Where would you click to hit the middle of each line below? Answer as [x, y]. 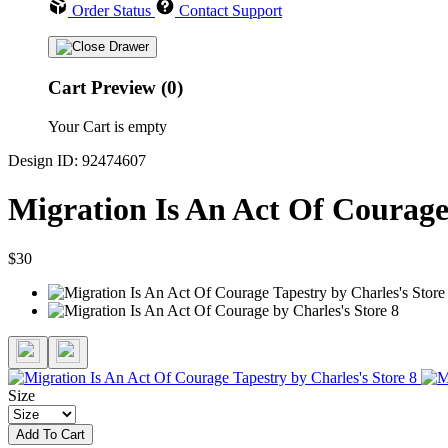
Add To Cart [50, 434]
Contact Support [230, 11]
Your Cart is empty [107, 126]
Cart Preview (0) [115, 88]
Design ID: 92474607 [77, 160]
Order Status [111, 11]
